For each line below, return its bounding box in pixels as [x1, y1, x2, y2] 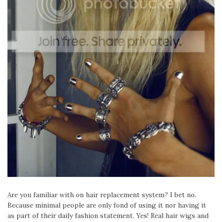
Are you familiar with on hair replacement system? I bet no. [7, 190, 196, 200]
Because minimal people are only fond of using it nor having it [7, 201, 206, 210]
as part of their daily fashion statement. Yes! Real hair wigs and [7, 211, 209, 221]
